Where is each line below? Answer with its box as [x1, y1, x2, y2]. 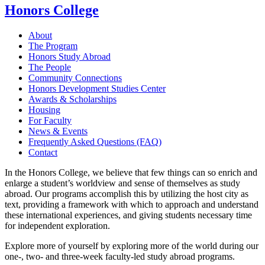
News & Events [28, 125, 88, 136]
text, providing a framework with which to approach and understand [5, 199, 258, 209]
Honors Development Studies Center [28, 83, 166, 93]
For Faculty [28, 115, 72, 125]
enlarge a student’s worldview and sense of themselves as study [5, 177, 240, 188]
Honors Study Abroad [28, 51, 111, 62]
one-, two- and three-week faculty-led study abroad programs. [5, 251, 235, 261]
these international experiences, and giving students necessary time [5, 209, 252, 220]
